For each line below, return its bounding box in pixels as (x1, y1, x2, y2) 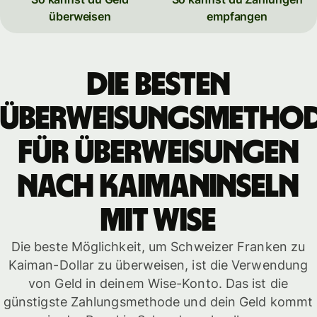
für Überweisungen (18, 136, 299, 169)
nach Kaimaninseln (18, 170, 299, 203)
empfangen (206, 9, 268, 24)
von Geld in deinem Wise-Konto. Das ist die (28, 275, 288, 291)
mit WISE (100, 204, 216, 237)
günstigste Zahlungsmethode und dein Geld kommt (3, 294, 313, 309)
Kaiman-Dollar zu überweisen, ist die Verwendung (8, 257, 309, 272)
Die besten (86, 68, 230, 101)
